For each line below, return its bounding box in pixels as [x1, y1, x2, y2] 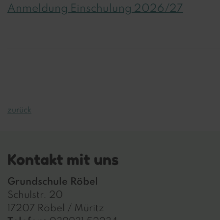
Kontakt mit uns [7, 151, 119, 168]
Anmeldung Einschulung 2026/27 [7, 3, 183, 14]
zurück [7, 107, 31, 114]
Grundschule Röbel [7, 177, 98, 187]
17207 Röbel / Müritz [7, 204, 104, 214]
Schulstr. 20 [7, 191, 63, 200]
